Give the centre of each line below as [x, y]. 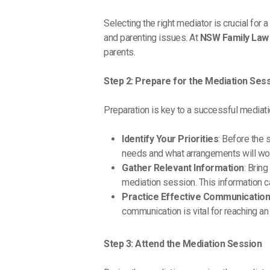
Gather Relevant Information [183, 168]
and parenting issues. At [152, 38]
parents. [120, 52]
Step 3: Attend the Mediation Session [183, 244]
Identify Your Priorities [170, 139]
